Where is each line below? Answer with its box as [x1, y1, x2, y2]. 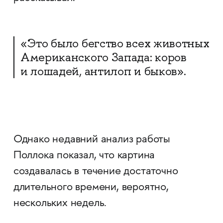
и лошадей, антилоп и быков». [20, 64, 186, 79]
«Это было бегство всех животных [20, 36, 210, 51]
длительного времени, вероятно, [13, 182, 169, 194]
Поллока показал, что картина [13, 150, 155, 162]
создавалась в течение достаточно [13, 166, 178, 178]
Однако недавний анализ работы [13, 134, 171, 146]
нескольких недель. [13, 198, 107, 210]
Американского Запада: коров [20, 50, 187, 65]
